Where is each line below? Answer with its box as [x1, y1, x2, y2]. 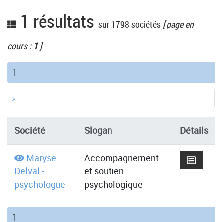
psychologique [84, 178, 143, 191]
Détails [179, 124, 208, 137]
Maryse [26, 152, 56, 164]
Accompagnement [84, 152, 159, 164]
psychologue [14, 178, 65, 191]
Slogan [84, 124, 112, 137]
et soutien [84, 165, 124, 177]
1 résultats [16, 9, 98, 33]
